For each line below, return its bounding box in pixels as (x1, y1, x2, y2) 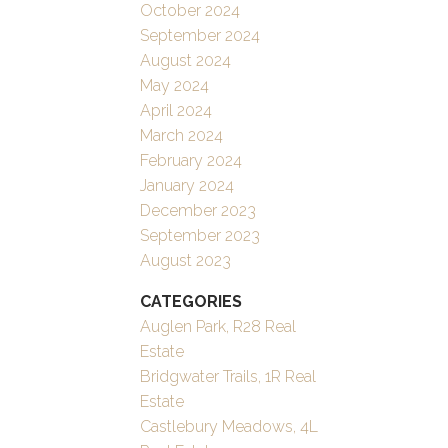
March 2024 (140, 126, 224, 146)
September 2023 (140, 226, 261, 246)
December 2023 (140, 201, 257, 221)
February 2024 (140, 151, 243, 171)
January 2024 (140, 176, 235, 196)
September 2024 (140, 26, 261, 46)
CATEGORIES (140, 292, 243, 312)
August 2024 (140, 51, 232, 71)
